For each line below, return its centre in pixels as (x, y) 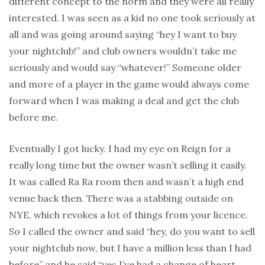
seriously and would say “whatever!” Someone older (125, 68)
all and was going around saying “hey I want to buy (123, 35)
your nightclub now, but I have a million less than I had (130, 248)
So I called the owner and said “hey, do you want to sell (132, 232)
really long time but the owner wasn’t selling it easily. (128, 165)
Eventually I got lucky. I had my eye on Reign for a (120, 149)
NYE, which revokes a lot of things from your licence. (128, 215)
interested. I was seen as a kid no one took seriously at (132, 18)
